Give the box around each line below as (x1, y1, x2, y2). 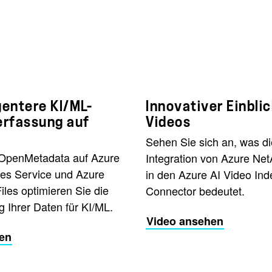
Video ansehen (146, 212, 223, 229)
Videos (146, 114, 191, 129)
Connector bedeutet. (146, 182, 245, 199)
